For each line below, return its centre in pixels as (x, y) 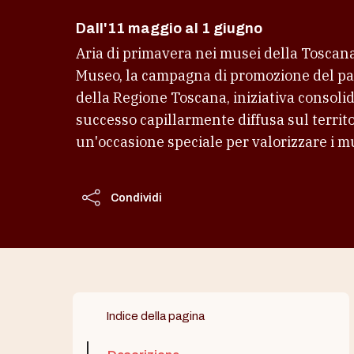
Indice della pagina (155, 316)
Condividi (136, 198)
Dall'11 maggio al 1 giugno (169, 28)
